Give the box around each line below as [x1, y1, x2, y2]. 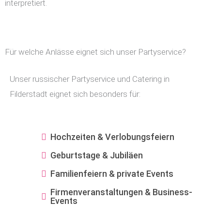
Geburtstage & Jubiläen [50, 150, 143, 160]
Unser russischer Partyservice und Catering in [10, 74, 170, 84]
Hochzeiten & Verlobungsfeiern [50, 131, 174, 142]
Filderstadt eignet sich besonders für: [10, 89, 140, 99]
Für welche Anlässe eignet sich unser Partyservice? [5, 46, 186, 57]
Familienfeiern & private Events [50, 168, 173, 179]
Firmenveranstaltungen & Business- [50, 186, 192, 197]
